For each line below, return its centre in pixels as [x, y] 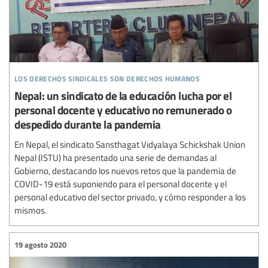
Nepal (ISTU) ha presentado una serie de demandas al [115, 158]
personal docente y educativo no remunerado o [123, 110]
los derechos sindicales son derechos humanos [107, 77]
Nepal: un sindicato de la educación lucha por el [123, 96]
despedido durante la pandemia [88, 124]
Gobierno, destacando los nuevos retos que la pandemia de [125, 171]
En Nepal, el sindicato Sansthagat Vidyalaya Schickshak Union [130, 144]
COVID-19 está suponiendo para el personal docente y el [121, 184]
